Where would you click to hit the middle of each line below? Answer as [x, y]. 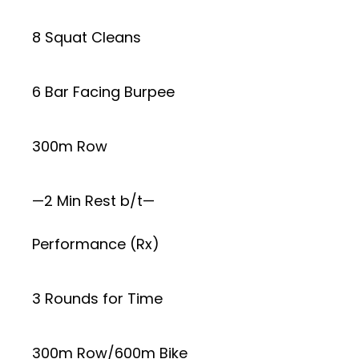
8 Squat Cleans [87, 37]
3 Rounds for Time [97, 298]
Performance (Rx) [96, 244]
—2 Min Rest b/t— [93, 200]
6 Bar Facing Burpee [103, 91]
